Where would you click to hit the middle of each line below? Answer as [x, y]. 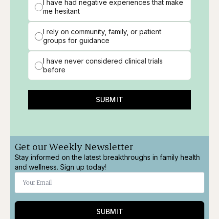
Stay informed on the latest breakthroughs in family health [107, 157]
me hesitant [61, 11]
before [54, 70]
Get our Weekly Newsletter [74, 147]
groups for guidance [76, 41]
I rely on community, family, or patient [102, 32]
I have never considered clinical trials [103, 61]
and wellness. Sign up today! [61, 167]
